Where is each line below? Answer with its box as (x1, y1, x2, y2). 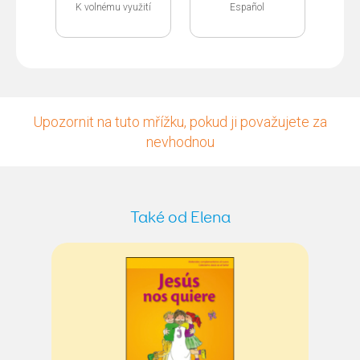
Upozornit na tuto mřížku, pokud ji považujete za (33, 112, 327, 130)
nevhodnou (145, 133, 215, 150)
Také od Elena (129, 210, 231, 226)
